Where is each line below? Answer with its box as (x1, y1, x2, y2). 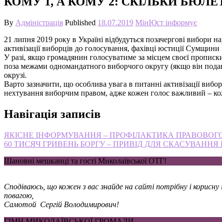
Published (65, 18, 98, 27)
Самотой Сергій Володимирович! (4, 200, 119, 209)
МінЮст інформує (135, 18, 197, 27)
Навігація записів (4, 107, 101, 120)
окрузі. (4, 70, 27, 79)
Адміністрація (15, 18, 63, 27)
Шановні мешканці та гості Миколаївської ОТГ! (4, 156, 166, 165)
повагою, (4, 191, 34, 200)
